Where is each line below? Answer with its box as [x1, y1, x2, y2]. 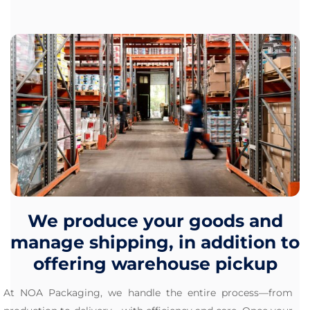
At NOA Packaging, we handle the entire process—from [3, 286, 293, 300]
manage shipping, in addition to [10, 232, 300, 253]
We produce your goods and [27, 210, 283, 232]
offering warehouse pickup [33, 253, 277, 275]
